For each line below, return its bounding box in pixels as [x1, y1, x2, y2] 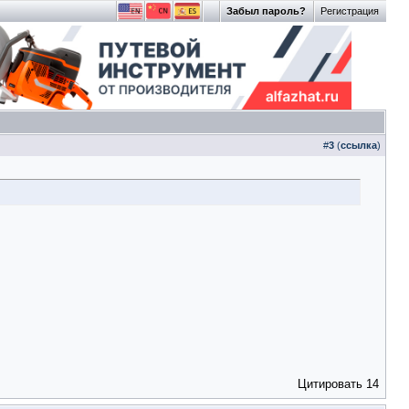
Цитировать [298, 377, 362, 391]
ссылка [341, 140, 377, 151]
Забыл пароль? [226, 5, 306, 16]
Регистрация [320, 5, 379, 16]
